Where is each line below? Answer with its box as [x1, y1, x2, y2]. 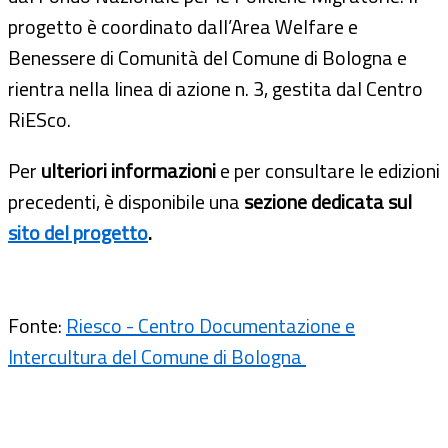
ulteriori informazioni [37, 154, 216, 186]
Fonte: [8, 309, 66, 341]
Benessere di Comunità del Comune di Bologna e [8, 41, 407, 73]
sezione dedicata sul [244, 185, 412, 217]
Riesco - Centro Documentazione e [66, 309, 355, 341]
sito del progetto [8, 216, 148, 248]
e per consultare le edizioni [216, 154, 440, 186]
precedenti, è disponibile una [8, 185, 244, 217]
